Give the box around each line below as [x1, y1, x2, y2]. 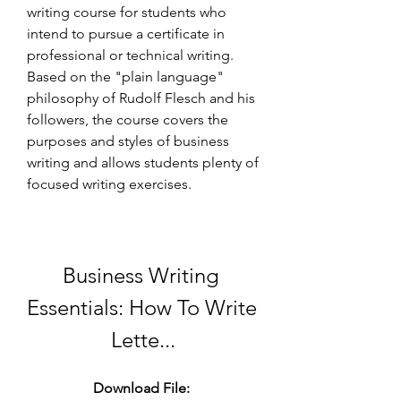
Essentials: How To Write [27, 294, 257, 320]
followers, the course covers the [27, 111, 228, 128]
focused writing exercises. [27, 175, 192, 192]
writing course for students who [27, 4, 226, 21]
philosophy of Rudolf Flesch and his [27, 90, 255, 107]
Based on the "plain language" [27, 68, 224, 85]
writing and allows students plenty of [27, 154, 259, 171]
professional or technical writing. [27, 47, 234, 64]
